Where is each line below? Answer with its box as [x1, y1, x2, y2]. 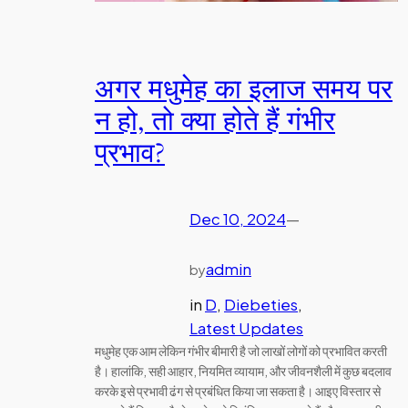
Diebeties [224, 294, 298, 314]
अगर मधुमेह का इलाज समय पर [95, 71, 393, 108]
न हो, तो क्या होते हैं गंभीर [95, 103, 335, 140]
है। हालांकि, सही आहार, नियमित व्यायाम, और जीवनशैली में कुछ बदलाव [95, 362, 392, 379]
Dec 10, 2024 [189, 209, 286, 229]
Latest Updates [189, 318, 303, 338]
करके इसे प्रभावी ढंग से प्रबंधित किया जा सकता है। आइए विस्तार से [95, 382, 381, 399]
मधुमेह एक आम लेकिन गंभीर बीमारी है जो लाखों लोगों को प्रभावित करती [95, 342, 387, 359]
